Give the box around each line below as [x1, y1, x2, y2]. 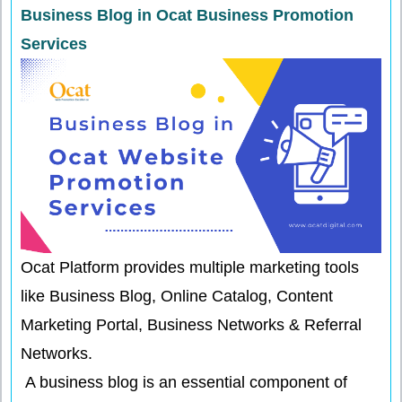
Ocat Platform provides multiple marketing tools [21, 258, 359, 277]
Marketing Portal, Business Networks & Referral [21, 316, 362, 335]
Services [21, 35, 87, 53]
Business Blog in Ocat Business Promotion [21, 6, 354, 24]
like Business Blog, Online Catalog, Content [21, 287, 333, 306]
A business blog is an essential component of [21, 373, 347, 392]
